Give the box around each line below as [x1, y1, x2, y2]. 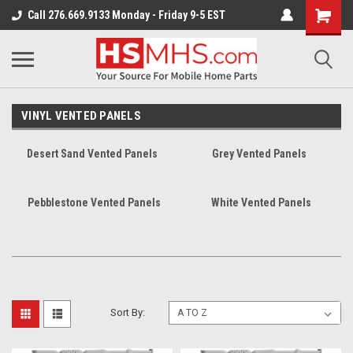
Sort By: [110, 307, 146, 318]
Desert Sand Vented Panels [27, 147, 158, 160]
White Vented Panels [210, 196, 311, 209]
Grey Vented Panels [211, 147, 307, 160]
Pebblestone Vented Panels [28, 196, 161, 209]
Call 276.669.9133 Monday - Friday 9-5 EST [28, 9, 225, 21]
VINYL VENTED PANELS [21, 109, 141, 123]
